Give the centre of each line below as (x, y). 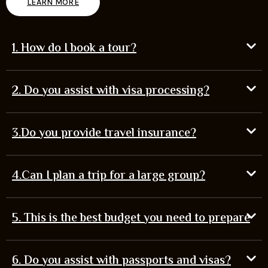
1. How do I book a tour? (74, 48)
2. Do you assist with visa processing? (111, 91)
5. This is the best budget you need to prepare (131, 218)
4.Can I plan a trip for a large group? (109, 176)
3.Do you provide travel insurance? (104, 133)
